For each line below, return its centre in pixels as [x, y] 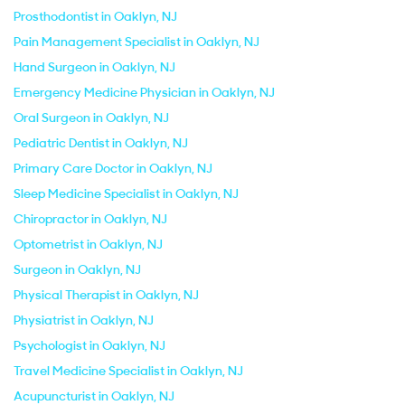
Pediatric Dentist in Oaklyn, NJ [101, 143]
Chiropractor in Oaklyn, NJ [90, 219]
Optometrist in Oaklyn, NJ [88, 244]
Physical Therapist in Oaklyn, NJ [106, 295]
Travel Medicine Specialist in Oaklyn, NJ [128, 371]
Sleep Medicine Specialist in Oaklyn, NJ [126, 193]
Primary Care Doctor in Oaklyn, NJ [113, 168]
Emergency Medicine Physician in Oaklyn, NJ [144, 92]
